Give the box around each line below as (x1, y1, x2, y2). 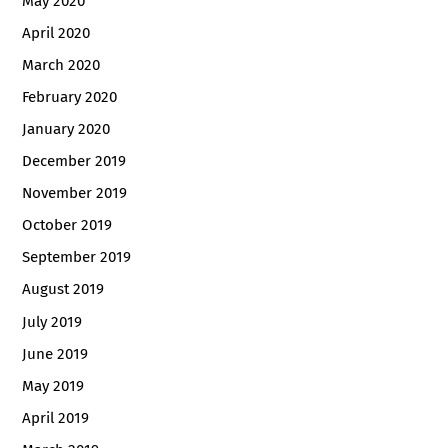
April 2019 (22, 408, 90, 427)
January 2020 (22, 120, 111, 139)
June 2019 (22, 344, 89, 363)
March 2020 (22, 56, 101, 75)
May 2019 (22, 376, 85, 395)
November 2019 (22, 184, 128, 203)
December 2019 (22, 152, 127, 171)
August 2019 (22, 280, 105, 299)
